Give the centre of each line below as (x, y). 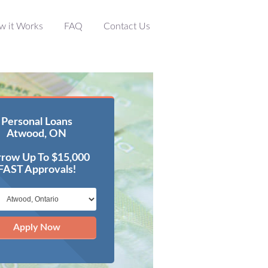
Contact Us (127, 26)
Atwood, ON (36, 134)
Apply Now (36, 227)
